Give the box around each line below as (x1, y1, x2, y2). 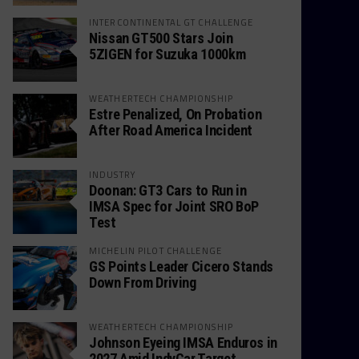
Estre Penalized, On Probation (89, 106, 262, 123)
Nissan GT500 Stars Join (89, 30, 233, 46)
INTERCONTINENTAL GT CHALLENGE (89, 15, 254, 29)
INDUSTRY (89, 167, 136, 181)
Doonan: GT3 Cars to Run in (89, 182, 247, 199)
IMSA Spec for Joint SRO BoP (89, 198, 260, 215)
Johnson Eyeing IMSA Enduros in (89, 334, 277, 351)
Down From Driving (89, 274, 196, 291)
